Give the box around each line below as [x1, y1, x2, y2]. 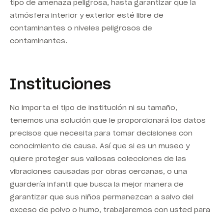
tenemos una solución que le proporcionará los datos [10, 115, 206, 125]
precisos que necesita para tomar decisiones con [10, 128, 192, 137]
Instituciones [10, 74, 111, 93]
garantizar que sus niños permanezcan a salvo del [10, 192, 193, 201]
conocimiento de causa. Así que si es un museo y [10, 141, 190, 150]
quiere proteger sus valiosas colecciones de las [10, 154, 186, 163]
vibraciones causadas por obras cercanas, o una [10, 166, 187, 176]
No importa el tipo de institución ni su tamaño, [10, 103, 177, 112]
